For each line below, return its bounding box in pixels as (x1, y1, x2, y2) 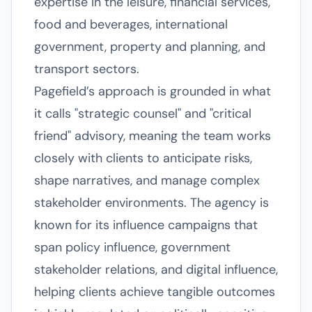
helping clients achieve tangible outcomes (34, 283, 275, 300)
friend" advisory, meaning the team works (34, 127, 271, 144)
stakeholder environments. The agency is (34, 194, 269, 211)
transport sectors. (34, 61, 139, 77)
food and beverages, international (34, 16, 228, 33)
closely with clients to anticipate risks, (34, 150, 252, 166)
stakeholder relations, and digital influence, (34, 261, 278, 278)
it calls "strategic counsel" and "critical (34, 105, 251, 122)
